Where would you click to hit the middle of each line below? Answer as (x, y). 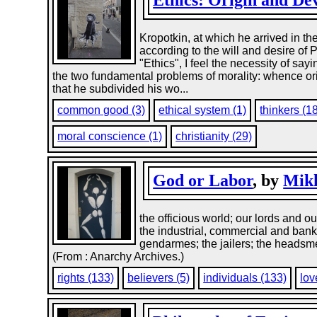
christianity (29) (214, 136)
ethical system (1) (203, 110)
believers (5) (159, 278)
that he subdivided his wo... (121, 89)
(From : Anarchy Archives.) (119, 257)
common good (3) (102, 110)
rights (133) (86, 278)
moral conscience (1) (110, 136)
